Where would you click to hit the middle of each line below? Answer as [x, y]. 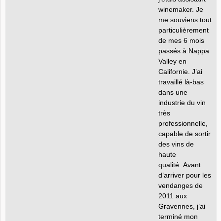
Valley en [172, 61]
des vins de [176, 144]
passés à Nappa [184, 51]
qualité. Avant [180, 165]
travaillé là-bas [181, 82]
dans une [173, 92]
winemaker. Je [181, 9]
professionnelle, [183, 123]
